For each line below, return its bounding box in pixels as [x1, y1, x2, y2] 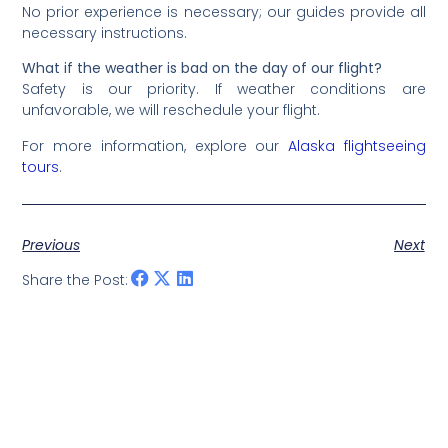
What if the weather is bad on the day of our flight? [22, 58, 383, 79]
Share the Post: [22, 269, 129, 290]
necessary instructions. [22, 22, 188, 43]
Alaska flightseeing [287, 135, 426, 156]
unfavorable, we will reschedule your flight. [22, 100, 321, 121]
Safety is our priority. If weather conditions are [22, 79, 426, 100]
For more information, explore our [22, 135, 288, 156]
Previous [22, 235, 81, 256]
